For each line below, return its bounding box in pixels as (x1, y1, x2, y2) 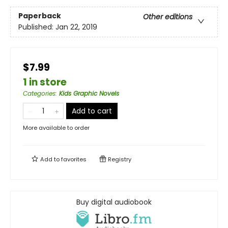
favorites (61, 155, 87, 163)
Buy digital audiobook (76, 197, 152, 207)
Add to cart (72, 106, 112, 116)
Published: (18, 22, 55, 33)
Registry (106, 155, 131, 163)
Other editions (143, 12, 192, 22)
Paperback (18, 11, 61, 21)
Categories (23, 89, 55, 98)
